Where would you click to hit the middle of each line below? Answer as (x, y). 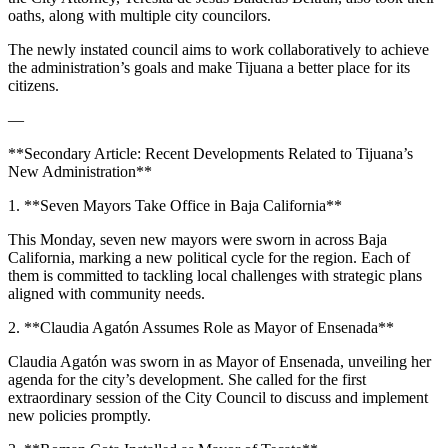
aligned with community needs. (106, 293)
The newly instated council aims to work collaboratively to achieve (218, 49)
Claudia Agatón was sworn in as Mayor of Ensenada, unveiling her (219, 361)
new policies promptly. (79, 415)
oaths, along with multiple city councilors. (139, 15)
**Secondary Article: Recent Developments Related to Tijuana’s (210, 153)
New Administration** (80, 171)
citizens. (33, 85)
